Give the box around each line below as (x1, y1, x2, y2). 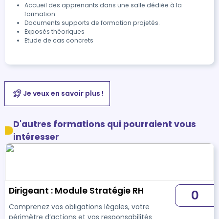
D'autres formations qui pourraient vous (13, 118, 197, 130)
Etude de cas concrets (24, 36, 93, 44)
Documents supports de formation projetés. (24, 19, 160, 27)
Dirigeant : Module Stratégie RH (9, 185, 144, 197)
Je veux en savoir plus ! (22, 88, 104, 98)
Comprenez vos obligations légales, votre (9, 202, 150, 212)
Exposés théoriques (24, 27, 85, 36)
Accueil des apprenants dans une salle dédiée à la (24, 1, 182, 9)
